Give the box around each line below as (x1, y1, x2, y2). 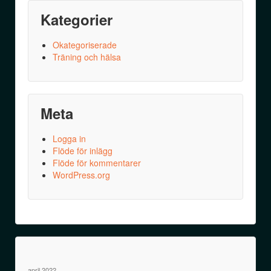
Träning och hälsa (53, 51, 121, 64)
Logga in (53, 132, 86, 145)
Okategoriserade (53, 39, 117, 51)
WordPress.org (53, 169, 110, 181)
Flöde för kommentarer (53, 157, 141, 169)
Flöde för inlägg (53, 145, 113, 157)
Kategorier (41, 9, 113, 30)
